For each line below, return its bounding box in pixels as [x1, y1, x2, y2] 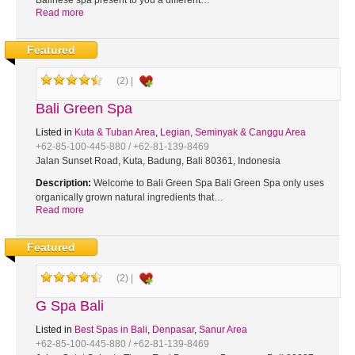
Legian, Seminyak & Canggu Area [160, 127, 306, 138]
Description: [36, 177, 91, 189]
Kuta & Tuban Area [74, 127, 155, 138]
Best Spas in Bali [74, 324, 147, 335]
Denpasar [152, 324, 194, 335]
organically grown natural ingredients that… [36, 192, 223, 203]
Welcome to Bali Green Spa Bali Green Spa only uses [91, 177, 324, 189]
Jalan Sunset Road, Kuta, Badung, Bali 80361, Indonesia [36, 155, 281, 166]
